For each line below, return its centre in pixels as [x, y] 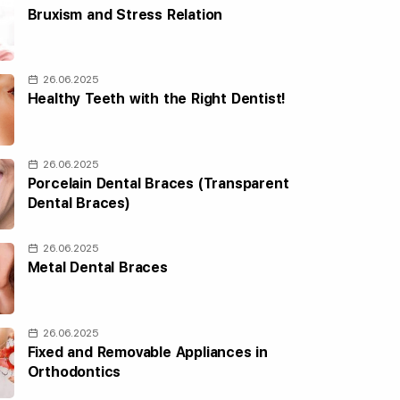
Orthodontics [74, 371]
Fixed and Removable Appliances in [148, 352]
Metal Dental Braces [97, 268]
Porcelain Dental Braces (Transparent [158, 183]
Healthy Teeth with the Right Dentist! [157, 99]
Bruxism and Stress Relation [125, 15]
